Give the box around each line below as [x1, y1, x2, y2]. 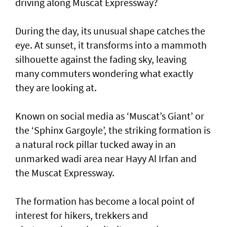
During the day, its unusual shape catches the [15, 24, 205, 37]
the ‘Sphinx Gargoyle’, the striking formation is [15, 124, 210, 137]
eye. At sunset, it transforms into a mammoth [15, 39, 207, 52]
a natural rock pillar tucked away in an [15, 138, 176, 151]
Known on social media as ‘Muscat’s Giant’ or [15, 109, 204, 123]
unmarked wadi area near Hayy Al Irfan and [15, 152, 197, 165]
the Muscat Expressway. [15, 166, 115, 179]
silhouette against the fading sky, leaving [15, 53, 186, 66]
